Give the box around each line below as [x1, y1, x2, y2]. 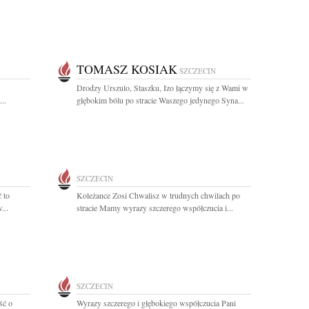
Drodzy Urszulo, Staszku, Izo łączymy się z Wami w [77, 82, 248, 93]
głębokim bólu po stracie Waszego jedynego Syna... [77, 94, 244, 106]
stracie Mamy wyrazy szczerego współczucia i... [77, 202, 233, 213]
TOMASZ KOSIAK [77, 61, 177, 77]
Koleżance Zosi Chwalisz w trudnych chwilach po [77, 190, 240, 201]
